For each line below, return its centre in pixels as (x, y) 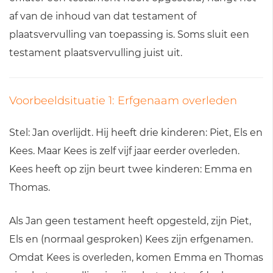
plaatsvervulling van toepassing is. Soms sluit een (129, 34)
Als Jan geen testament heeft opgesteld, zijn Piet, (130, 221)
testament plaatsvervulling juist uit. (96, 52)
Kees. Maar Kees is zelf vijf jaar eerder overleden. (124, 151)
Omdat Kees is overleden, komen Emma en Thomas (136, 257)
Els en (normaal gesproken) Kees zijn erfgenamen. (131, 239)
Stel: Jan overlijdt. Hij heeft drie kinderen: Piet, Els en (136, 132)
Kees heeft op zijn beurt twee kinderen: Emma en (131, 169)
